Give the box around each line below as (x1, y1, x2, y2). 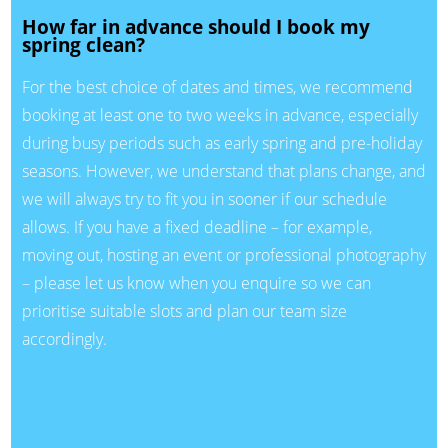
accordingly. (21, 327, 107, 350)
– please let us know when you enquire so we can (21, 271, 371, 294)
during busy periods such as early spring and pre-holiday (21, 131, 422, 154)
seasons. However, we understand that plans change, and (21, 159, 426, 182)
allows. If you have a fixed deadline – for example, (21, 215, 372, 238)
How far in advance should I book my (21, 14, 370, 40)
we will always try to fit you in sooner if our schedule (21, 187, 387, 210)
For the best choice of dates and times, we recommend (21, 75, 413, 98)
